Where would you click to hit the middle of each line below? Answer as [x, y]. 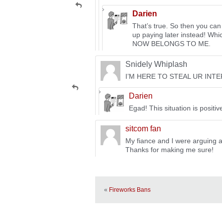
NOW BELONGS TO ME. [171, 44]
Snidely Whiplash [156, 64]
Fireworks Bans [130, 190]
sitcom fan [143, 129]
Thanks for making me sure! [169, 150]
